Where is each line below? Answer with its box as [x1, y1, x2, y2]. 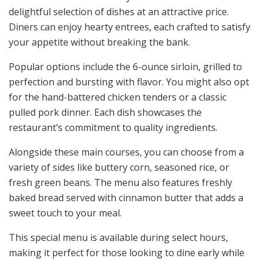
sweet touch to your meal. [9, 206, 122, 220]
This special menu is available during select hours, [9, 231, 228, 244]
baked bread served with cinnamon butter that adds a [9, 191, 243, 205]
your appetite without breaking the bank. [9, 36, 190, 49]
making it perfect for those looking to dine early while [9, 246, 244, 260]
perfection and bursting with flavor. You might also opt [9, 75, 249, 89]
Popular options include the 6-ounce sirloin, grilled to [9, 60, 242, 74]
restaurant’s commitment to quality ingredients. [9, 121, 218, 135]
